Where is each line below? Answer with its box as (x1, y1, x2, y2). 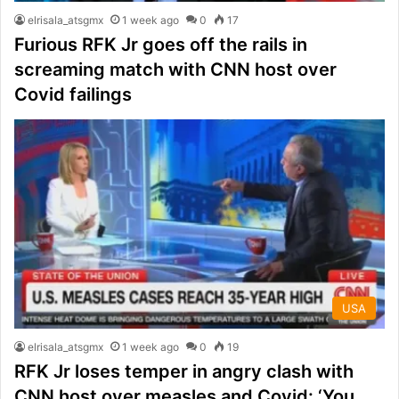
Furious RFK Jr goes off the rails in (14, 34, 307, 56)
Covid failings (14, 84, 132, 106)
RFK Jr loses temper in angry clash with (14, 360, 354, 382)
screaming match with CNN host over (14, 59, 337, 81)
